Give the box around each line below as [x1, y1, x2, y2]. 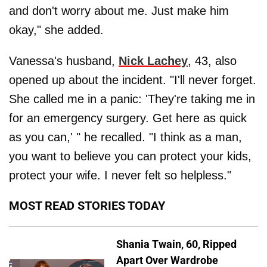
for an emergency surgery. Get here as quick [9, 111, 247, 125]
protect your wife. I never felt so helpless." [9, 169, 231, 182]
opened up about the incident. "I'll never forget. [9, 73, 256, 86]
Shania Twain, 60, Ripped [116, 237, 237, 250]
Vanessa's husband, [9, 54, 119, 67]
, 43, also [188, 54, 237, 67]
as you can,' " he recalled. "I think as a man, [9, 131, 242, 144]
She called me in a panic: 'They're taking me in [9, 92, 255, 105]
